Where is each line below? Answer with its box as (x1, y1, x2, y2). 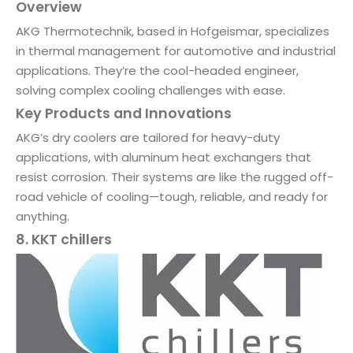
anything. (16, 207, 69, 225)
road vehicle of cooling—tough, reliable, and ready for (16, 188, 328, 205)
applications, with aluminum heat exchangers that (16, 148, 311, 165)
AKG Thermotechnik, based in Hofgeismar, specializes (16, 22, 329, 39)
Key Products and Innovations (16, 103, 232, 123)
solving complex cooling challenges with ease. (16, 81, 285, 98)
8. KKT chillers (16, 229, 112, 249)
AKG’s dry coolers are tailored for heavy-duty (16, 128, 280, 146)
